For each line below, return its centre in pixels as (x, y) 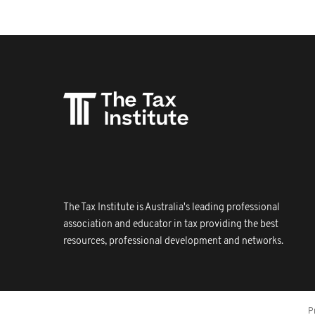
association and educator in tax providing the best (171, 225)
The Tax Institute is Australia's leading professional (172, 208)
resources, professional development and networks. (173, 242)
